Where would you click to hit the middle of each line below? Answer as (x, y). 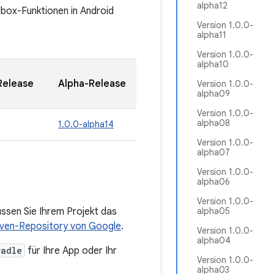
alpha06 (213, 182)
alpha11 (212, 35)
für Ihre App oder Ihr (71, 251)
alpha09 (213, 94)
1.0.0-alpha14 (86, 124)
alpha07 (213, 152)
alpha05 (213, 211)
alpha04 (214, 240)
